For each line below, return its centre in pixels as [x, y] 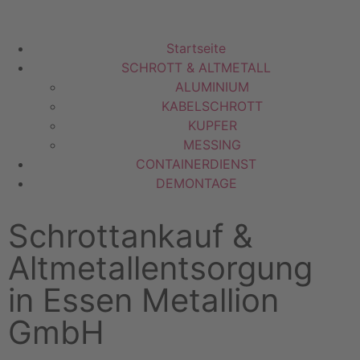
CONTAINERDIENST [196, 164]
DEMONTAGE [196, 183]
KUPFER [212, 125]
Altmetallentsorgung [160, 268]
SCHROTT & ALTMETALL [196, 67]
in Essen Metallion [143, 300]
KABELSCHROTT [212, 106]
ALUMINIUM [212, 87]
